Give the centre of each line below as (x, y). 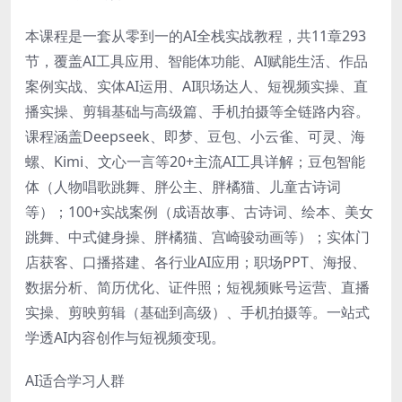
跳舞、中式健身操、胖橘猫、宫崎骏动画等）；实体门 (197, 236)
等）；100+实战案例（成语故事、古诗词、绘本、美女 (199, 211)
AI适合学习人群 (75, 380)
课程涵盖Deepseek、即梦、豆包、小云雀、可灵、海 (195, 136)
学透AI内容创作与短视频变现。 (125, 337)
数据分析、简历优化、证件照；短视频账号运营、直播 (197, 287)
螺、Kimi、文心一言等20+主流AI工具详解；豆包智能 (195, 161)
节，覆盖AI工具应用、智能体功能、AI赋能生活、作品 (197, 61)
